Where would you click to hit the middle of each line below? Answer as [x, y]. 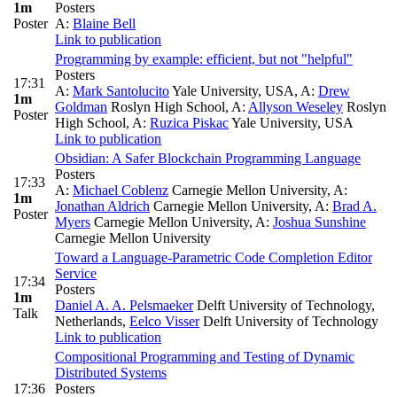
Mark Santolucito [121, 91]
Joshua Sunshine [319, 222]
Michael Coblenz [121, 191]
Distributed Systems [111, 373]
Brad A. [354, 206]
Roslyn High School [166, 107]
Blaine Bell [104, 24]
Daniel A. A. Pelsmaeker [124, 306]
